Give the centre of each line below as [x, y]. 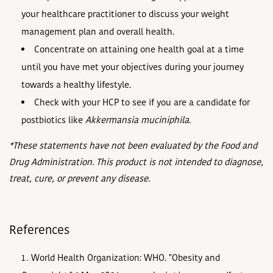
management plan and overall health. [98, 32]
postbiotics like [53, 121]
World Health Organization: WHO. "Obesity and [125, 258]
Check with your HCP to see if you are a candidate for [142, 103]
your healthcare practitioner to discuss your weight [125, 15]
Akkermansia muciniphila [137, 121]
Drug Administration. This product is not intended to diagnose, [136, 163]
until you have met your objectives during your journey [133, 68]
